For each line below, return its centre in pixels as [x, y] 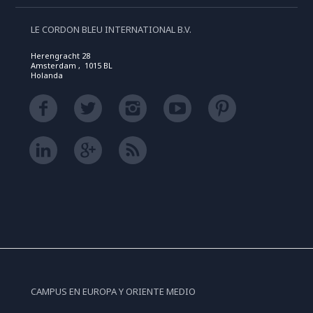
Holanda [46, 75]
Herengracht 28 [60, 56]
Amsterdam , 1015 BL [71, 65]
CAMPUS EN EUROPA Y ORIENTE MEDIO [113, 291]
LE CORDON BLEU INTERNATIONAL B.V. [111, 29]
